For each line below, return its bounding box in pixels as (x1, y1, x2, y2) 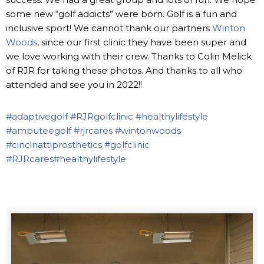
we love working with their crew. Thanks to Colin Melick (6, 50, 252, 62)
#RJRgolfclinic (70, 110, 133, 122)
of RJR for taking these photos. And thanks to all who (6, 64, 242, 76)
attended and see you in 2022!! (6, 78, 142, 90)
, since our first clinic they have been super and (37, 36, 246, 48)
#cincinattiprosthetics (6, 138, 102, 150)
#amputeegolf (6, 124, 71, 136)
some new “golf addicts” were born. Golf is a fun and (6, 8, 237, 19)
